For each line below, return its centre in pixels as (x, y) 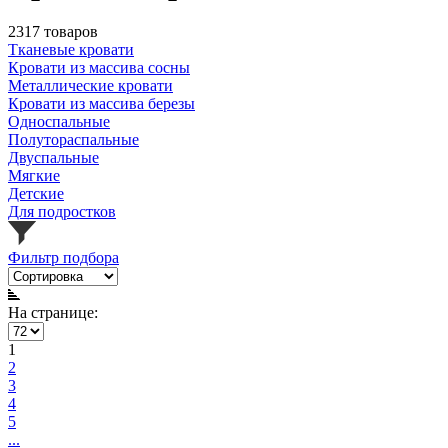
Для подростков (62, 212)
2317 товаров (53, 32)
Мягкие (34, 176)
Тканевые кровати (71, 50)
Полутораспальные (73, 140)
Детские (36, 194)
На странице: (53, 313)
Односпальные (59, 122)
